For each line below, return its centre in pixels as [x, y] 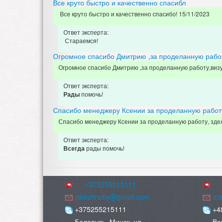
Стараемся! [81, 41]
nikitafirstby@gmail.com [112, 197]
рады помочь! [105, 148]
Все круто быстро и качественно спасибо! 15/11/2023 [135, 14]
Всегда [75, 149]
